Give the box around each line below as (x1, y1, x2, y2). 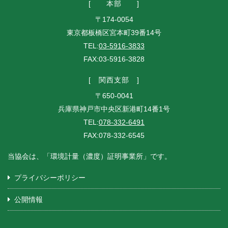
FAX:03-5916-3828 (83, 55, 145, 63)
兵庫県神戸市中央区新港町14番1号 (58, 105, 170, 113)
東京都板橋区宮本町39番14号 (67, 28, 161, 37)
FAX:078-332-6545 (83, 131, 145, 139)
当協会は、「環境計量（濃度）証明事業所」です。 (8, 152, 172, 160)
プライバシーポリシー (14, 174, 85, 182)
